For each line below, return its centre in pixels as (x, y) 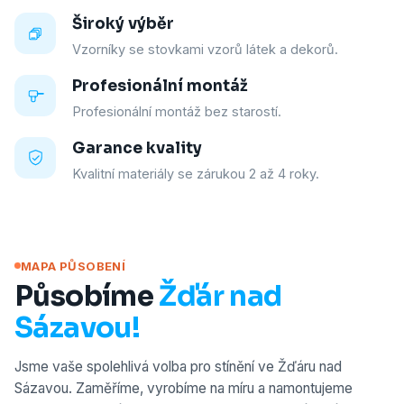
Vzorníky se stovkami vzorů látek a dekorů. (205, 49)
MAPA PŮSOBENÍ (73, 266)
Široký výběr (123, 24)
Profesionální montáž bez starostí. (177, 111)
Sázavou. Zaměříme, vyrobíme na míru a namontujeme (184, 388)
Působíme (87, 296)
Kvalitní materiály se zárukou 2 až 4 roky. (196, 174)
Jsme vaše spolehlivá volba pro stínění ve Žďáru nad (178, 366)
